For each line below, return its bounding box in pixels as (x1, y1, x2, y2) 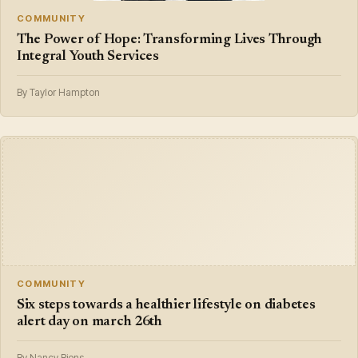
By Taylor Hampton (17, 86, 100, 98)
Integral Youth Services (17, 49, 159, 64)
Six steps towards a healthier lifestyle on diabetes (17, 297, 316, 312)
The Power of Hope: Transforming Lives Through (17, 32, 323, 47)
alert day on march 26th (17, 314, 162, 329)
